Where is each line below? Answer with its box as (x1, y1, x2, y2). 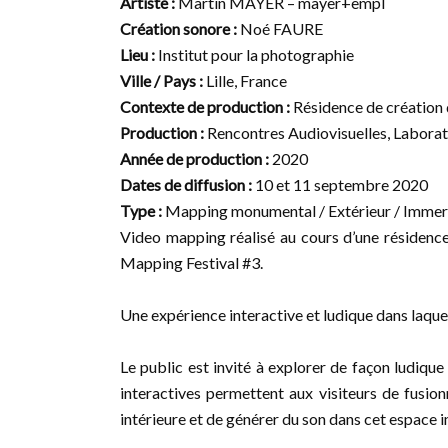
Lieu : (120, 45, 155, 64)
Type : (120, 201, 162, 220)
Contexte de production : (120, 97, 290, 116)
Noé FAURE (237, 19, 323, 38)
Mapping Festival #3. (120, 253, 263, 272)
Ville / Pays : (120, 71, 203, 90)
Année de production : (120, 149, 269, 168)
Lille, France (203, 71, 287, 90)
